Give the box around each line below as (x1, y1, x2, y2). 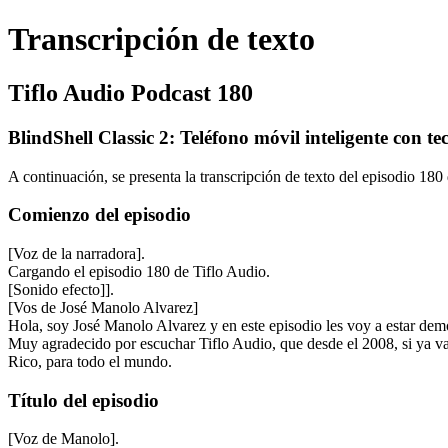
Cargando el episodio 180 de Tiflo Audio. (8, 262, 270, 280)
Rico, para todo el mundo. (8, 352, 172, 370)
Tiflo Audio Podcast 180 (8, 79, 253, 106)
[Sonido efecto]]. (8, 280, 114, 298)
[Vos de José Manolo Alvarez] (8, 298, 198, 316)
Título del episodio (8, 389, 159, 411)
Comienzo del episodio (8, 204, 191, 226)
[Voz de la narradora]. (8, 244, 145, 262)
